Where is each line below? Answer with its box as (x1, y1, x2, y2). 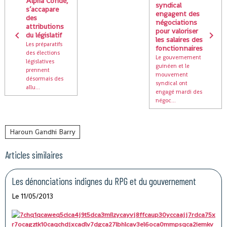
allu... (26, 84, 40, 91)
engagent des (156, 9, 200, 18)
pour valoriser (156, 26, 199, 35)
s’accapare (26, 5, 59, 14)
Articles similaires (5, 148, 63, 161)
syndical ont (156, 79, 188, 87)
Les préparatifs (26, 41, 62, 48)
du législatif (26, 30, 62, 40)
